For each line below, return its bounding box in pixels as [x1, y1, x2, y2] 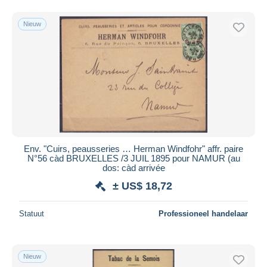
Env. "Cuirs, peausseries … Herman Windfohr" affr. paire [24, 143, 243, 154]
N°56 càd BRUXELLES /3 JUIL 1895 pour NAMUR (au [27, 153, 240, 163]
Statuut [19, 209, 44, 218]
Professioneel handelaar [159, 209, 248, 218]
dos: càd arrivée [102, 162, 165, 173]
